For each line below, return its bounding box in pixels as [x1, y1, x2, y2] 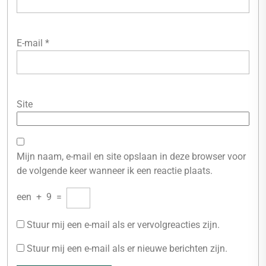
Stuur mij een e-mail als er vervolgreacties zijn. [27, 219, 220, 230]
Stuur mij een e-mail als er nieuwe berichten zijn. [27, 243, 227, 254]
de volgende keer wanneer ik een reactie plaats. [17, 165, 213, 176]
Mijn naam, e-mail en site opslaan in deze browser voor [17, 151, 246, 162]
